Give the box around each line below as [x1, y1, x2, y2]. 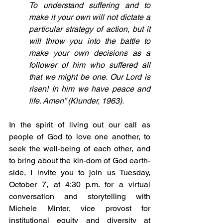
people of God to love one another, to [9, 131, 150, 141]
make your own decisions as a [29, 48, 150, 58]
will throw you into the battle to [29, 36, 150, 46]
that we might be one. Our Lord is [29, 72, 150, 82]
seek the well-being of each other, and [9, 143, 150, 153]
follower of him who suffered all [29, 60, 150, 70]
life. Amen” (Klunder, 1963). [29, 96, 124, 106]
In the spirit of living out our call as [9, 119, 150, 129]
